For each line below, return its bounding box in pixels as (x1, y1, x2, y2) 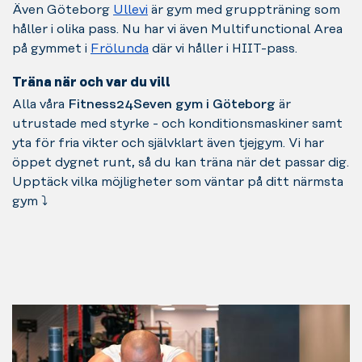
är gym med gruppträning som (148, 2, 340, 17)
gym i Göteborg (175, 96, 276, 112)
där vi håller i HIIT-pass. (149, 40, 297, 56)
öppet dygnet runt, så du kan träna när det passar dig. (12, 154, 349, 170)
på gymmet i (12, 40, 90, 56)
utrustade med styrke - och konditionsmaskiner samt (12, 116, 343, 131)
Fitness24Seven (68, 96, 172, 112)
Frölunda (90, 40, 149, 56)
